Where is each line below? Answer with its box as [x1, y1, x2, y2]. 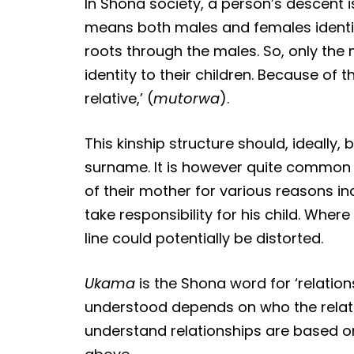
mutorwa [153, 88, 220, 108]
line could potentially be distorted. [85, 228, 324, 248]
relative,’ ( [85, 88, 154, 108]
